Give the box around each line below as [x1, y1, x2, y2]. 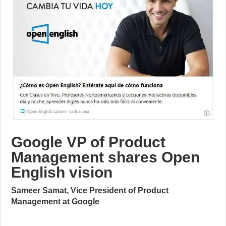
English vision [11, 164, 113, 181]
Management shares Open [11, 149, 200, 166]
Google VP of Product [11, 134, 166, 151]
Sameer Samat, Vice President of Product [11, 186, 169, 195]
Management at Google [11, 197, 100, 206]
